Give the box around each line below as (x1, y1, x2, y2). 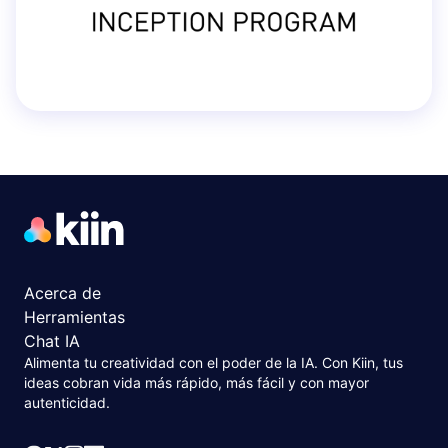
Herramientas (24, 307, 125, 328)
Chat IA (24, 331, 80, 352)
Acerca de (24, 283, 101, 304)
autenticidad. (24, 394, 110, 412)
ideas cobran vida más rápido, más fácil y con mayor (24, 374, 369, 392)
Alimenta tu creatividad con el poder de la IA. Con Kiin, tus (24, 354, 403, 372)
